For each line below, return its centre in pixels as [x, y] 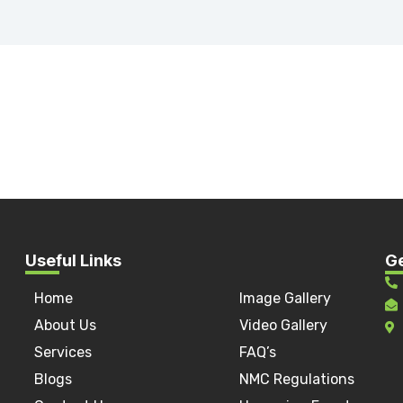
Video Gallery [283, 325]
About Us [66, 325]
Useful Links [74, 260]
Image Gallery [285, 298]
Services [63, 352]
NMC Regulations [296, 379]
